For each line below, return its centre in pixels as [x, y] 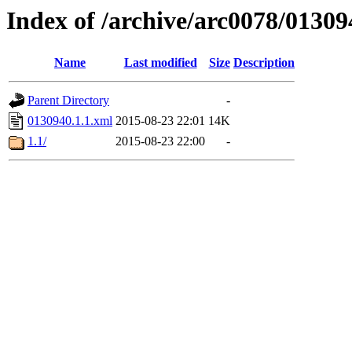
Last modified [160, 63]
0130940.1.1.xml [70, 121]
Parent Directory [68, 101]
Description [264, 63]
